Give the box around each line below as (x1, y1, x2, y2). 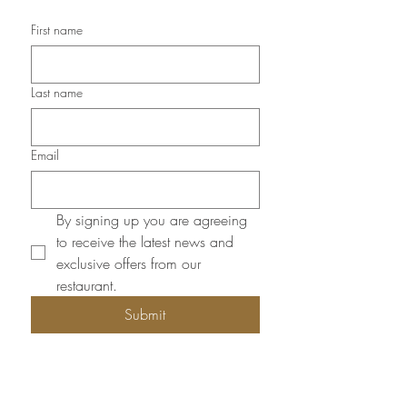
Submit (124, 304, 166, 324)
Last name (31, 84, 83, 101)
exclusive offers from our (56, 253, 201, 273)
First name (31, 21, 83, 38)
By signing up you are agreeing (56, 210, 247, 230)
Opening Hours (35, 366, 180, 388)
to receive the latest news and (56, 232, 233, 252)
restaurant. (56, 275, 117, 295)
